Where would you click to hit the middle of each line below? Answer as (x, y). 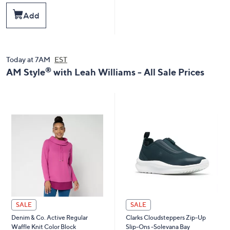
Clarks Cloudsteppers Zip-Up (166, 218)
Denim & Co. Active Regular (49, 217)
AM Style (26, 72)
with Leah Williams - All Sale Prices (128, 72)
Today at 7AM (29, 60)
